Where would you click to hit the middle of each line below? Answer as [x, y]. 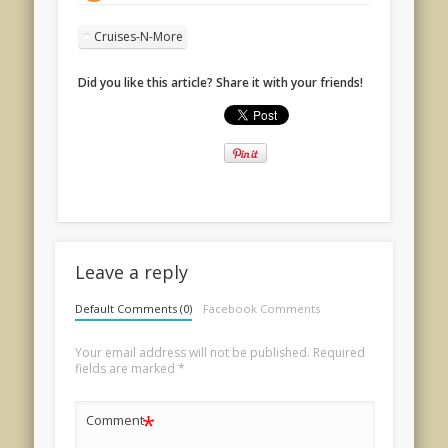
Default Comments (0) [133, 308]
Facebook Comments [262, 308]
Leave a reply [131, 271]
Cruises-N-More [139, 37]
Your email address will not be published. [192, 352]
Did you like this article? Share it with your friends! [221, 83]
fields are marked [126, 368]
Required [338, 352]
